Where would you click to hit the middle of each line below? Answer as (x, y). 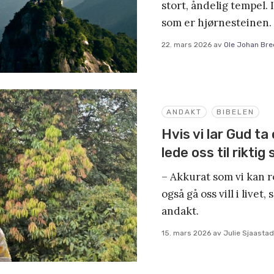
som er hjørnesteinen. (217, 22)
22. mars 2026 (187, 44)
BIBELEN (235, 112)
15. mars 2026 (186, 233)
